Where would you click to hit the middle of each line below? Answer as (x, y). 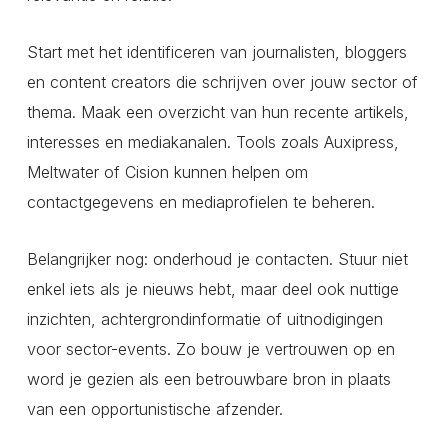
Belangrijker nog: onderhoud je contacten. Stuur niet (217, 259)
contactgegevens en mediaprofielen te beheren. (200, 202)
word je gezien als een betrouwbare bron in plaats (208, 379)
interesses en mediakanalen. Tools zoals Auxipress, (212, 142)
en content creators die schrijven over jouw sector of (222, 82)
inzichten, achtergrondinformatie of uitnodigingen (204, 319)
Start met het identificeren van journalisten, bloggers (216, 52)
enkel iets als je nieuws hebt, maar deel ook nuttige (212, 289)
